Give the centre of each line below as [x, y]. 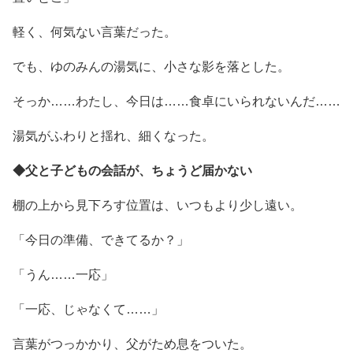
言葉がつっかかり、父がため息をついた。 [132, 344]
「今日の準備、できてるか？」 [101, 240]
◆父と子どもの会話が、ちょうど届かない [132, 170]
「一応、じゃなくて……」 [88, 309]
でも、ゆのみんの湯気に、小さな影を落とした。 [151, 66]
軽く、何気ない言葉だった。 [95, 32]
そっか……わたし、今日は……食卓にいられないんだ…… [176, 101]
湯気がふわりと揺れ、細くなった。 [113, 136]
